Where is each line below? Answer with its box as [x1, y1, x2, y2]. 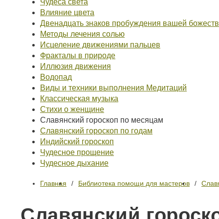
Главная [40, 179, 66, 187]
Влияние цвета [40, 8, 94, 17]
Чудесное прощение [40, 148, 114, 156]
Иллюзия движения [40, 62, 111, 70]
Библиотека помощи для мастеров [78, 179, 190, 187]
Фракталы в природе [40, 51, 115, 60]
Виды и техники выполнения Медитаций [40, 84, 187, 92]
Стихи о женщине [40, 105, 104, 113]
